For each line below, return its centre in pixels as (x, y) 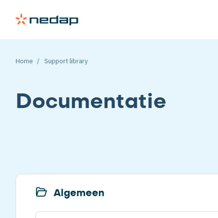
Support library (65, 61)
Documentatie (91, 102)
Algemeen (77, 193)
